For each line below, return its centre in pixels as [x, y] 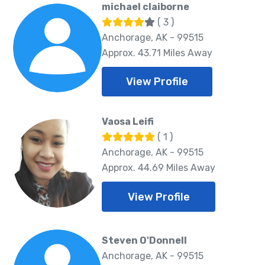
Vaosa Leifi [128, 122]
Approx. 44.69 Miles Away [159, 168]
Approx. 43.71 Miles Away [157, 53]
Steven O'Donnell [144, 240]
